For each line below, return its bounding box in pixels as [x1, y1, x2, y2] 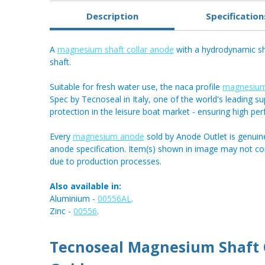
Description [86, 9, 138, 22]
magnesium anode [73, 131, 144, 143]
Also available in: [50, 180, 121, 192]
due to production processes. [50, 156, 161, 167]
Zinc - [50, 205, 73, 217]
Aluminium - [50, 193, 98, 205]
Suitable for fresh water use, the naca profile [50, 81, 222, 93]
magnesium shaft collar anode [57, 44, 174, 56]
